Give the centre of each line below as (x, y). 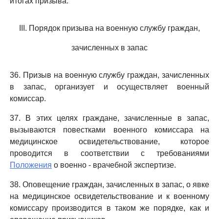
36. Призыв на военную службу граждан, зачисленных (109, 75)
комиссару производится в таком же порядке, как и (109, 208)
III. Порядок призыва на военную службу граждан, (109, 28)
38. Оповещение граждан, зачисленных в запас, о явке (109, 185)
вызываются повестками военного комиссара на (109, 130)
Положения (31, 165)
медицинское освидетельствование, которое (109, 142)
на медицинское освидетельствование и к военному (109, 196)
